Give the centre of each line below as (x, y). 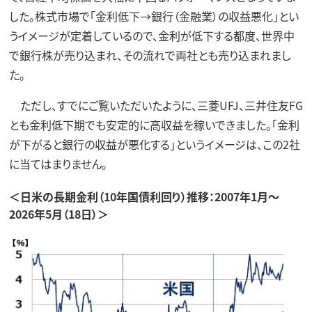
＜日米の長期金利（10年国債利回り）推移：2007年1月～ (144, 196)
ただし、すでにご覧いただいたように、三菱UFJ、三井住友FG (156, 105)
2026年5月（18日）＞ (58, 213)
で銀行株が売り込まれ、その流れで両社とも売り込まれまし (150, 55)
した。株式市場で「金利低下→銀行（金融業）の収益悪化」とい (154, 16)
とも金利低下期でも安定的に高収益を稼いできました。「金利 (154, 124)
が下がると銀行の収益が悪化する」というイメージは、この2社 (154, 144)
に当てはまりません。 (58, 163)
